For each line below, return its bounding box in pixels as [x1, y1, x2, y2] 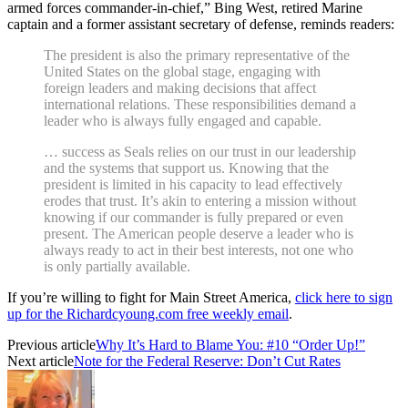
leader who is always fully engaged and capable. [44, 112, 321, 128]
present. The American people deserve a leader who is [44, 225, 353, 241]
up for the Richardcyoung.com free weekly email [7, 305, 289, 321]
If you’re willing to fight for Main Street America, [7, 289, 295, 305]
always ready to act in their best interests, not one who [44, 241, 353, 258]
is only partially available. [44, 258, 190, 274]
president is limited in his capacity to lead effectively [44, 176, 342, 192]
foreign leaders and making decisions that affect [44, 79, 316, 96]
